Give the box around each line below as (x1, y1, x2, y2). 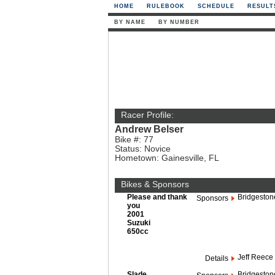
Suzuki (127, 219, 150, 227)
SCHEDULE (198, 3, 234, 9)
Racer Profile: (121, 110, 174, 120)
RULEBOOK (147, 3, 185, 9)
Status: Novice (115, 144, 171, 153)
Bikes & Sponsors (121, 180, 189, 189)
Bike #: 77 (115, 135, 153, 144)
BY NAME (114, 19, 145, 25)
